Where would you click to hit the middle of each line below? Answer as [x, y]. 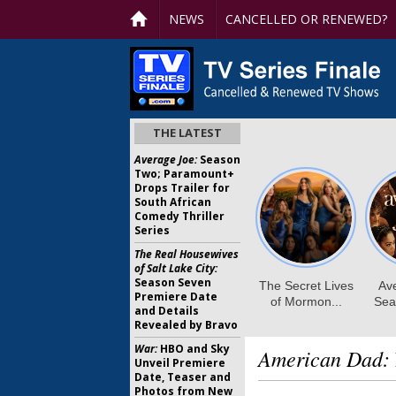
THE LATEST [187, 133]
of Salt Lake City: [176, 268]
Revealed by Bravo [186, 325]
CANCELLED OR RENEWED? [306, 19]
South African [173, 202]
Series [152, 230]
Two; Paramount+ [184, 174]
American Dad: [324, 358]
